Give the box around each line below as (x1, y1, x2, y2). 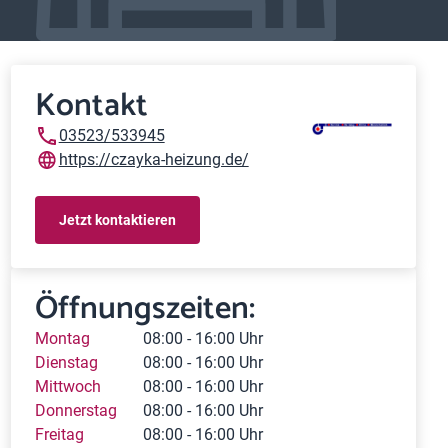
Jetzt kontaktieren (58, 211, 176, 228)
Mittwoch (34, 377, 101, 396)
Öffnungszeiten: (34, 283, 255, 335)
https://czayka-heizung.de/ (58, 150, 249, 169)
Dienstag (34, 353, 98, 372)
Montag (34, 329, 90, 348)
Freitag (34, 425, 84, 444)
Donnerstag (34, 401, 117, 420)
